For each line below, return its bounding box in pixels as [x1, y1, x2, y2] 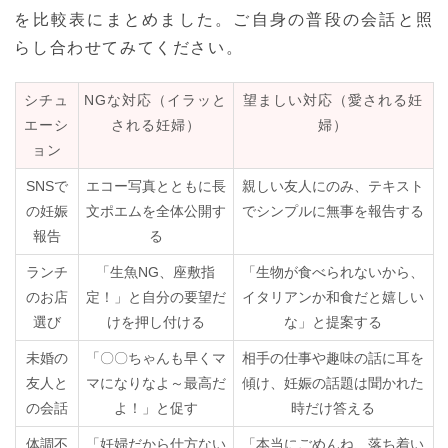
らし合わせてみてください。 [14, 39, 244, 57]
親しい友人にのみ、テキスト [242, 178, 424, 195]
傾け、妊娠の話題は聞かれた [242, 375, 424, 392]
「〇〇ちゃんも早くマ [85, 350, 226, 367]
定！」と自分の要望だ [85, 289, 226, 306]
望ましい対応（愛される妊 [243, 92, 423, 109]
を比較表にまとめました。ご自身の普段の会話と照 [14, 11, 434, 29]
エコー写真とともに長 [85, 178, 226, 195]
